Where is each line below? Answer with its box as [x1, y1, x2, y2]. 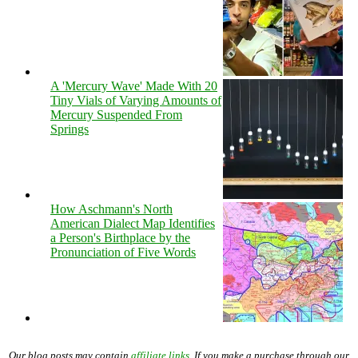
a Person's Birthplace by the [50, 230, 190, 245]
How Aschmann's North [50, 201, 173, 216]
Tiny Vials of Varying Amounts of [50, 93, 221, 107]
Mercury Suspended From [50, 107, 182, 121]
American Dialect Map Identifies [50, 216, 215, 230]
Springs [50, 121, 89, 136]
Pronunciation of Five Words [50, 245, 196, 259]
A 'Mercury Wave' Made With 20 [50, 78, 217, 93]
